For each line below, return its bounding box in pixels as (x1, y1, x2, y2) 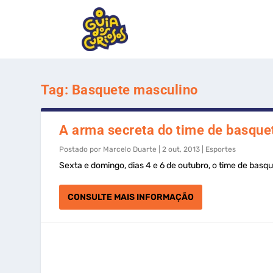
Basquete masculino (71, 82, 198, 97)
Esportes (205, 145, 236, 154)
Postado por (59, 145, 104, 154)
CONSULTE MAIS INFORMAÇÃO (68, 192, 194, 202)
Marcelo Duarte (103, 145, 157, 154)
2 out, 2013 (162, 145, 200, 154)
